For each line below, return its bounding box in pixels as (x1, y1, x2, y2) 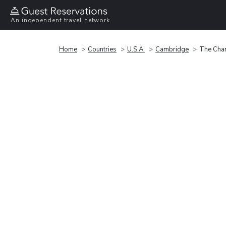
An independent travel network (11, 16, 110, 25)
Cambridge (155, 44, 189, 54)
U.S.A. (127, 44, 145, 54)
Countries (88, 44, 117, 54)
